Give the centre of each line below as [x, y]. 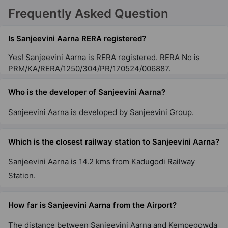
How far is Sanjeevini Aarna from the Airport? [92, 205]
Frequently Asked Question [88, 13]
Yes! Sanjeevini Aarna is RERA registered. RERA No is [104, 58]
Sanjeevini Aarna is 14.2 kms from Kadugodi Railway [102, 162]
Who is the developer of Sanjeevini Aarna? [87, 92]
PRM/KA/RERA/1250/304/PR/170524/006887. [89, 69]
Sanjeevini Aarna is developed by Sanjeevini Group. [101, 112]
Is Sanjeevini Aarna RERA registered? [77, 39]
